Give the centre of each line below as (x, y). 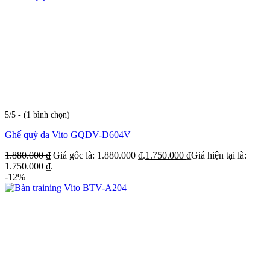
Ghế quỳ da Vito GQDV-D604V (68, 135)
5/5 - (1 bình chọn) (37, 115)
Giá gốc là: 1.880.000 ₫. (99, 155)
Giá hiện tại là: (219, 155)
